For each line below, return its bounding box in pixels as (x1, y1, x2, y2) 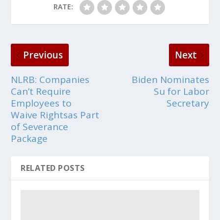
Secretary (166, 96, 209, 110)
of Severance (11, 120, 69, 133)
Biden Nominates (131, 73, 209, 86)
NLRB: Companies (11, 73, 90, 86)
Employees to (11, 96, 72, 110)
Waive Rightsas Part (11, 108, 100, 121)
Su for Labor (153, 84, 209, 98)
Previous (23, 48, 63, 61)
